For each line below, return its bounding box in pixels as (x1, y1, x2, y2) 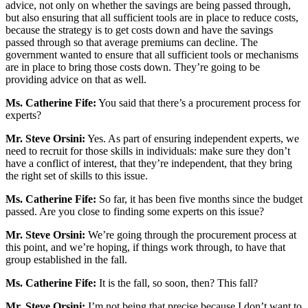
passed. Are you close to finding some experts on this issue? (5, 206, 264, 218)
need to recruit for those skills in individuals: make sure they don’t (5, 145, 290, 157)
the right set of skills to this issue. (5, 170, 148, 182)
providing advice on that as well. (5, 74, 146, 86)
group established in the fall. (5, 254, 127, 266)
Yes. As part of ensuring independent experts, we (85, 133, 299, 145)
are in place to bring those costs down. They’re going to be (5, 61, 260, 74)
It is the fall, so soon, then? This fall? (96, 277, 258, 289)
